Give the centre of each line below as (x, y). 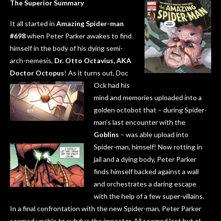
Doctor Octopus (37, 73)
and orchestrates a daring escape (145, 184)
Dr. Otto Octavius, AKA (93, 61)
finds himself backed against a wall (146, 172)
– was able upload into (154, 135)
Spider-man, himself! (126, 147)
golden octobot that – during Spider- (150, 110)
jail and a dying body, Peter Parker (145, 159)
